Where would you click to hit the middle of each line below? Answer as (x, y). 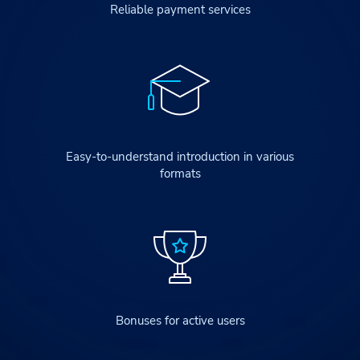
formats (180, 174)
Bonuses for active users (180, 321)
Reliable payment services (180, 10)
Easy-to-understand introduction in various (180, 157)
